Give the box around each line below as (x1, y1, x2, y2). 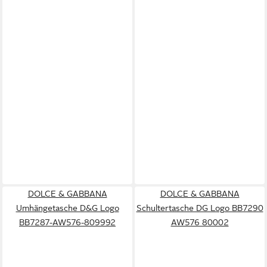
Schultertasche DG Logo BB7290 (136, 203, 263, 213)
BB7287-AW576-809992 (19, 218, 116, 227)
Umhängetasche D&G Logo (15, 203, 119, 213)
